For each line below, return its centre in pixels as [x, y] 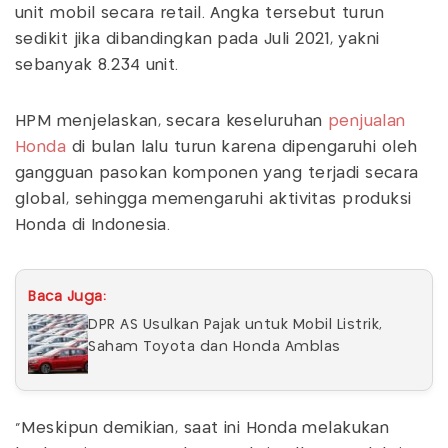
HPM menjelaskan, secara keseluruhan [169, 121]
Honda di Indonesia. [95, 225]
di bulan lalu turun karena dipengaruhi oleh [244, 147]
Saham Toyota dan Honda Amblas [214, 346]
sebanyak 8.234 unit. [100, 65]
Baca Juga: [67, 296]
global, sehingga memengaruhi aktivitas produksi [213, 199]
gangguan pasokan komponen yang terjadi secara [217, 173]
